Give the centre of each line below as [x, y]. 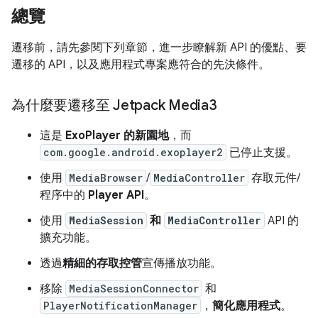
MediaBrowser [106, 178]
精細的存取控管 [102, 263]
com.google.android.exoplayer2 [133, 152]
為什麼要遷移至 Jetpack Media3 [114, 105]
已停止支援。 [262, 153]
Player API [116, 195]
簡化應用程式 [246, 306]
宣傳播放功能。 [182, 263]
